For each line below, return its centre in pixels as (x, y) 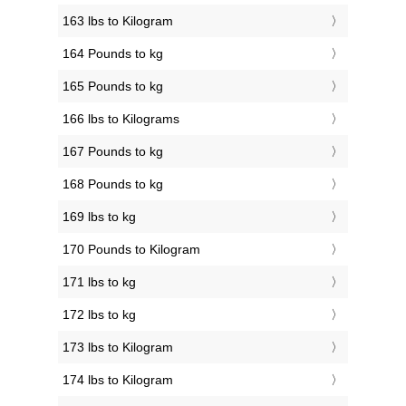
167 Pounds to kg (113, 152)
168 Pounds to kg (113, 184)
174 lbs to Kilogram (118, 380)
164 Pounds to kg (113, 54)
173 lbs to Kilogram (118, 348)
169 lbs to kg (99, 217)
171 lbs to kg (99, 282)
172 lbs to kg (99, 315)
